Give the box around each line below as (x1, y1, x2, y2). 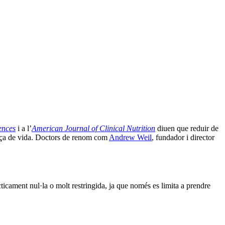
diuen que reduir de (155, 124, 218, 133)
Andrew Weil (109, 133, 152, 142)
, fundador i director (152, 133, 214, 142)
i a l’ (16, 124, 32, 133)
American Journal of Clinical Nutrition (32, 124, 155, 133)
